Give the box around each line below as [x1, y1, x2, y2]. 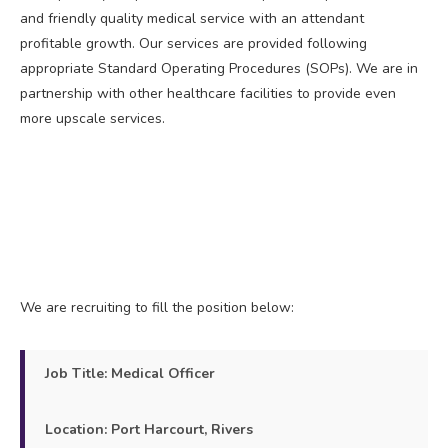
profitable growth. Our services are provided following [20, 33, 367, 53]
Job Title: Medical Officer [45, 363, 215, 383]
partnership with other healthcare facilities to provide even [20, 83, 396, 103]
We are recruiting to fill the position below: [20, 297, 294, 317]
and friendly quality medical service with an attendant [20, 8, 364, 28]
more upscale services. [20, 108, 165, 128]
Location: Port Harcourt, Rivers [45, 419, 253, 439]
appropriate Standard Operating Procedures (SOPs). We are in [20, 58, 418, 78]
